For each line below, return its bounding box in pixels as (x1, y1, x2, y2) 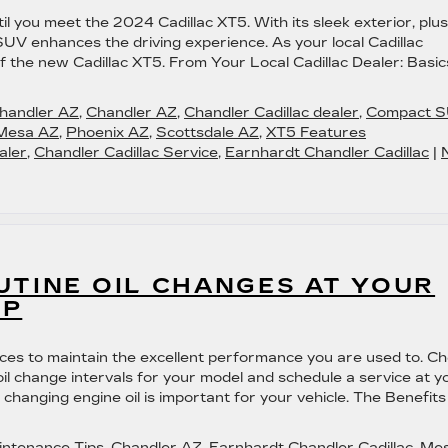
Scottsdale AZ (156, 124, 259, 141)
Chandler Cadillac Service (34, 144, 218, 161)
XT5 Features (266, 124, 366, 141)
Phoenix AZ (66, 124, 149, 141)
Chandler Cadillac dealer (184, 104, 359, 121)
